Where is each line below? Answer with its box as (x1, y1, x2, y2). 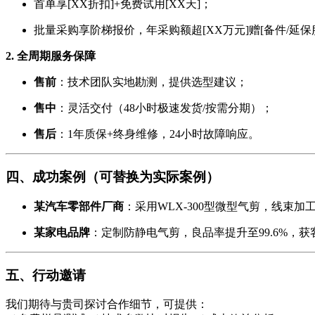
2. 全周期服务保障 (6, 50, 96, 63)
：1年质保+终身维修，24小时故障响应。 (56, 128, 259, 141)
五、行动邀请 (6, 267, 86, 283)
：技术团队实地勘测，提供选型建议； (56, 76, 247, 89)
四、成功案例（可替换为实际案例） (6, 169, 219, 185)
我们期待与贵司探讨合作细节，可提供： (6, 298, 208, 311)
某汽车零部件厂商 (34, 200, 124, 212)
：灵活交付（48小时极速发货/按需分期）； (56, 102, 273, 115)
